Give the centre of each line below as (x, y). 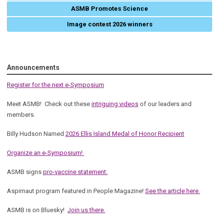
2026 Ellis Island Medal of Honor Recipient (125, 134)
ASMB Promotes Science (109, 9)
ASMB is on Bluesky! (37, 210)
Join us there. (86, 210)
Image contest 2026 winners (109, 24)
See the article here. (173, 191)
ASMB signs (25, 172)
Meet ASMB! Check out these (49, 104)
